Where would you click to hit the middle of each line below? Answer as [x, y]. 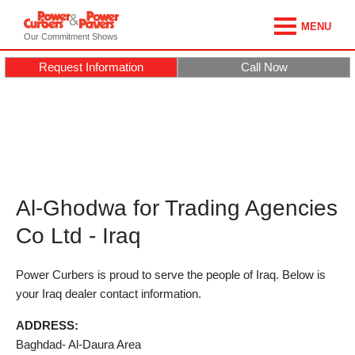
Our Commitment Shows [71, 37]
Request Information [91, 68]
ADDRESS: [47, 325]
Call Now [264, 68]
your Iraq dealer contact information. [109, 294]
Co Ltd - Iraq [78, 236]
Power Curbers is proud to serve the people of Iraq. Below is [171, 275]
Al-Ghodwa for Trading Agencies [177, 208]
